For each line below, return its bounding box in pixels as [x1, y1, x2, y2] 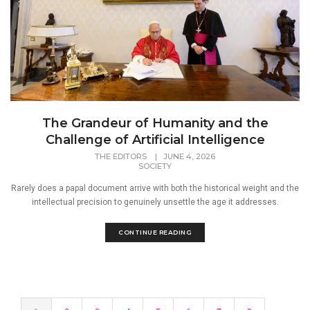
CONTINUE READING [118, 228, 192, 236]
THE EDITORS [95, 152, 149, 161]
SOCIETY [138, 161, 172, 171]
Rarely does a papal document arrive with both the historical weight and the [11, 183, 299, 193]
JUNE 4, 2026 [163, 152, 215, 161]
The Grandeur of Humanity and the [42, 116, 268, 131]
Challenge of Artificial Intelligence [45, 132, 265, 147]
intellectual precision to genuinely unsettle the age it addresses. [31, 197, 279, 207]
